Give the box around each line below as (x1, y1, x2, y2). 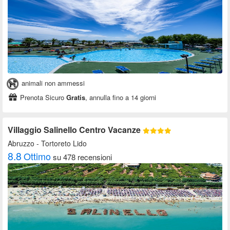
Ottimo (24, 149, 51, 163)
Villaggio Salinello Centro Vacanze (8, 124, 143, 136)
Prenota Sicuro (18, 92, 66, 103)
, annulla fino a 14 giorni (85, 92, 156, 103)
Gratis (66, 92, 85, 103)
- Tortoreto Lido (34, 138, 87, 149)
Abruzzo (8, 138, 34, 149)
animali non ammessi (19, 78, 85, 88)
